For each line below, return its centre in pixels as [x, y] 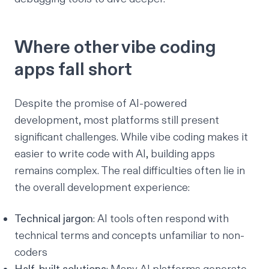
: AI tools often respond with [161, 219]
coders [31, 253]
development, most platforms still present [117, 121]
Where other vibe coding [115, 48]
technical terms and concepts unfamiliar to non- [129, 236]
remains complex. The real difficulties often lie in [130, 171]
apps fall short [73, 70]
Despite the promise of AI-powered [101, 104]
